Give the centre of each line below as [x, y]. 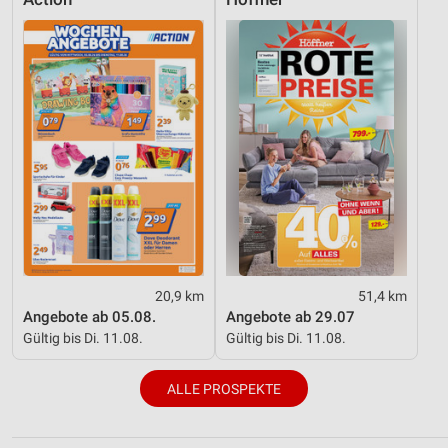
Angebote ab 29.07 [290, 317]
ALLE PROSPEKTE [224, 388]
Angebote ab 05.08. [89, 317]
